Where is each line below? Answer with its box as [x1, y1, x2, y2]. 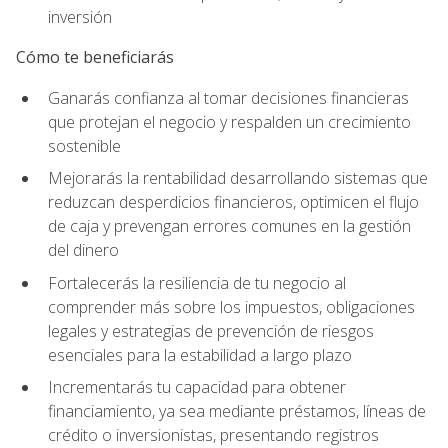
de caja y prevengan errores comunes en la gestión [48, 215, 411, 238]
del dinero [48, 239, 119, 262]
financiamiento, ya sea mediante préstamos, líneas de [48, 400, 426, 423]
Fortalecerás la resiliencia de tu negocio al [48, 271, 346, 294]
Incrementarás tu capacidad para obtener [48, 376, 346, 399]
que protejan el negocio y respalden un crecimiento [48, 110, 411, 133]
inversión [48, 6, 112, 29]
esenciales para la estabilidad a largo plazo [48, 343, 352, 366]
